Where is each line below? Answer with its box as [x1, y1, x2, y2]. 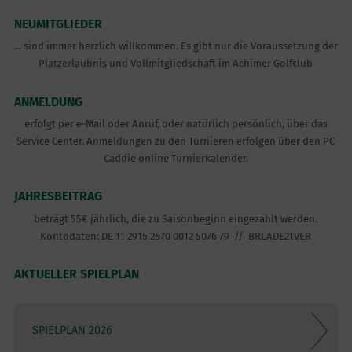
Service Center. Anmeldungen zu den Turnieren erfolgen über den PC [16, 135, 335, 148]
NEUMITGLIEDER [13, 16, 102, 31]
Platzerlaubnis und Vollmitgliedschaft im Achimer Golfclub [38, 57, 313, 70]
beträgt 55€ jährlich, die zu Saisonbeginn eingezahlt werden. [34, 212, 318, 225]
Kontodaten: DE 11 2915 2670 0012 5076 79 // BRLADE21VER [40, 229, 312, 242]
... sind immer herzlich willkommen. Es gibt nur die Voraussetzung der [13, 40, 338, 53]
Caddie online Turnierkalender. [103, 152, 248, 165]
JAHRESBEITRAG [13, 189, 102, 204]
